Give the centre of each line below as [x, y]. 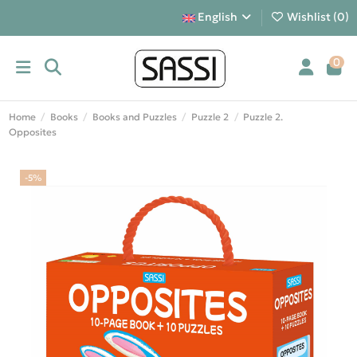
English [217, 17]
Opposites [32, 132]
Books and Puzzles [134, 117]
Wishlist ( [310, 17]
